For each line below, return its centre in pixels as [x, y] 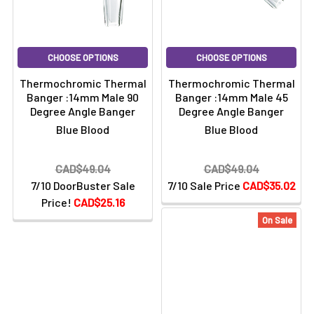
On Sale [277, 220]
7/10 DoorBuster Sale [83, 185]
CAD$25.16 [99, 202]
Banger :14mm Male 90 [83, 97]
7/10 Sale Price [205, 185]
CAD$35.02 [269, 185]
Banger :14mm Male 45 [231, 97]
